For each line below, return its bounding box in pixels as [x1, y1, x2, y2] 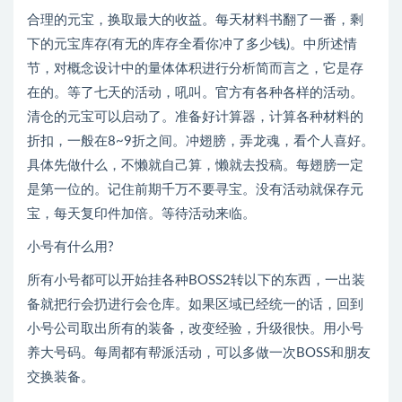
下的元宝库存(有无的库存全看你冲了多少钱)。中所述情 [27, 38, 357, 51]
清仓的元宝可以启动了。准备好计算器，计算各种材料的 [27, 110, 363, 124]
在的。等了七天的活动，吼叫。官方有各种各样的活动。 [27, 86, 363, 100]
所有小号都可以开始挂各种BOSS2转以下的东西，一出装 [27, 274, 365, 287]
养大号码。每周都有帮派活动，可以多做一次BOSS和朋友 [27, 346, 371, 360]
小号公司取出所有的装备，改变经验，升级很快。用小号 [27, 322, 363, 336]
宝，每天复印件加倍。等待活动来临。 [27, 207, 256, 221]
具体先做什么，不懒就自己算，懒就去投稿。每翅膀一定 [27, 159, 363, 172]
